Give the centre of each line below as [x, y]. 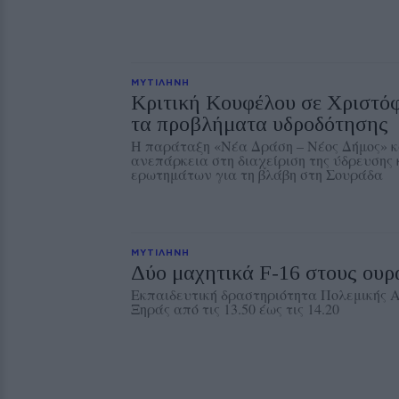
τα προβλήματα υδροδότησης [260, 124]
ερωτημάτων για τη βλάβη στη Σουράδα [257, 174]
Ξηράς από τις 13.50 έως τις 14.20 [235, 309]
